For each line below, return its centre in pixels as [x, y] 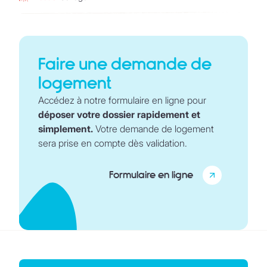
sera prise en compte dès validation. [113, 143]
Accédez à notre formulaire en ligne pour [122, 100]
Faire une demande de [125, 64]
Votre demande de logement [153, 128]
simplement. [66, 128]
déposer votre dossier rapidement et [119, 114]
